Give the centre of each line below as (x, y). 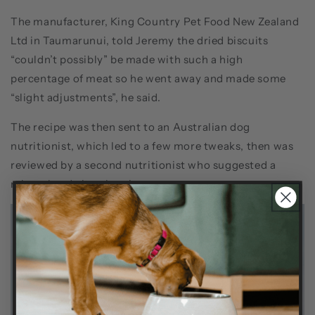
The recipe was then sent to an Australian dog (131, 127)
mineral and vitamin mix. (76, 184)
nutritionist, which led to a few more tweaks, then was (152, 146)
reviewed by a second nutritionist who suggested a (143, 165)
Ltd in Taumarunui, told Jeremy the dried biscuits (140, 40)
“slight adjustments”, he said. (86, 97)
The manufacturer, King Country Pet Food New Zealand (155, 21)
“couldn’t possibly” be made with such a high (127, 59)
